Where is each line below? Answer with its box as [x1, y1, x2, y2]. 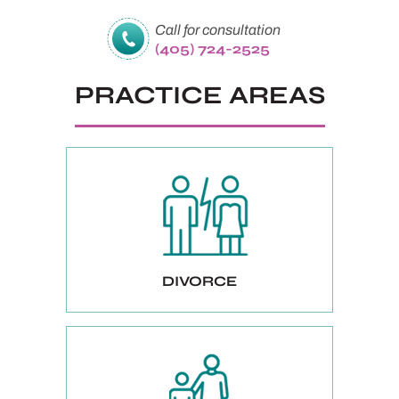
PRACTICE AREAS [74, 80, 325, 111]
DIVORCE [162, 273, 237, 290]
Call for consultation [154, 22, 281, 38]
